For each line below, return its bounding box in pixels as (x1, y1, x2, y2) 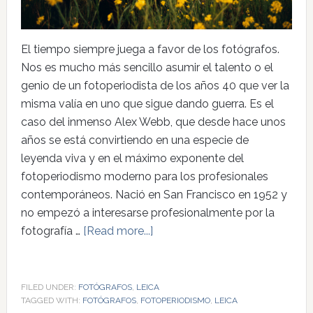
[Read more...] (82, 224, 153, 238)
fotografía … (20, 224, 83, 238)
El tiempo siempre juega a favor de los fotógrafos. (20, 43, 279, 57)
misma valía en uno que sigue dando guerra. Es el (20, 97, 274, 111)
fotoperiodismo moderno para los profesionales (20, 170, 268, 184)
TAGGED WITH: (20, 296, 82, 306)
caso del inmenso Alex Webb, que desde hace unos (20, 115, 286, 129)
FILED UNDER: (20, 282, 78, 293)
